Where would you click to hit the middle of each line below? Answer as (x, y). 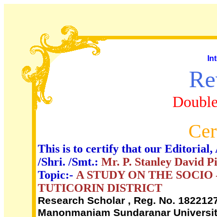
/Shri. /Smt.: (70, 162)
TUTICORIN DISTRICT (100, 188)
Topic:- (57, 175)
